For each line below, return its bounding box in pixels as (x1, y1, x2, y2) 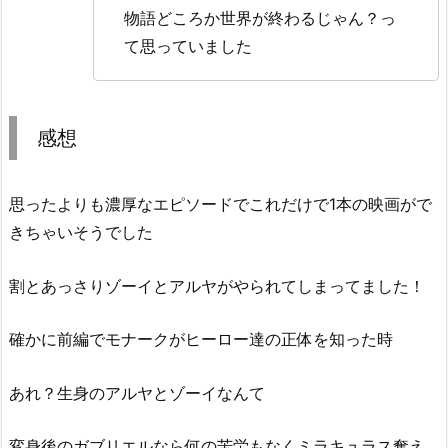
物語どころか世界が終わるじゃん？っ (124, 7, 396, 28)
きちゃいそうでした (9, 221, 153, 242)
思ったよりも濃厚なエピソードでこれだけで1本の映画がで (9, 193, 432, 214)
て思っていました (124, 35, 252, 56)
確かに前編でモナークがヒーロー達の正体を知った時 (9, 329, 393, 350)
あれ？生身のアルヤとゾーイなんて (9, 382, 265, 403)
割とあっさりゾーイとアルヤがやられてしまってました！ (9, 275, 425, 296)
